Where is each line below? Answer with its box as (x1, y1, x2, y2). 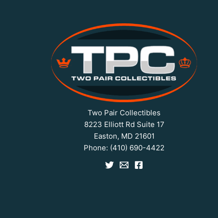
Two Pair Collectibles (88, 108, 161, 117)
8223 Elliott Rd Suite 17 (84, 119, 164, 129)
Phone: (84, 143, 110, 152)
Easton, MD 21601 (93, 131, 155, 141)
